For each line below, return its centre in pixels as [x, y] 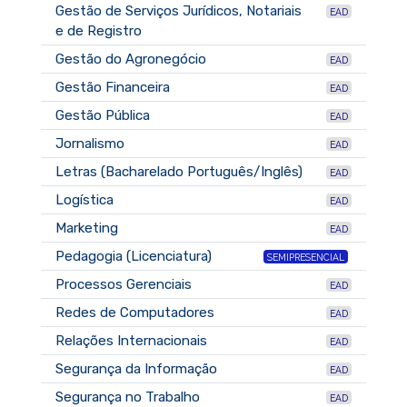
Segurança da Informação [136, 368]
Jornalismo [90, 143]
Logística [84, 199]
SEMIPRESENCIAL [305, 257]
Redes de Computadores [135, 312]
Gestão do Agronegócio [131, 59]
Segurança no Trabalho [128, 397]
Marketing [87, 228]
